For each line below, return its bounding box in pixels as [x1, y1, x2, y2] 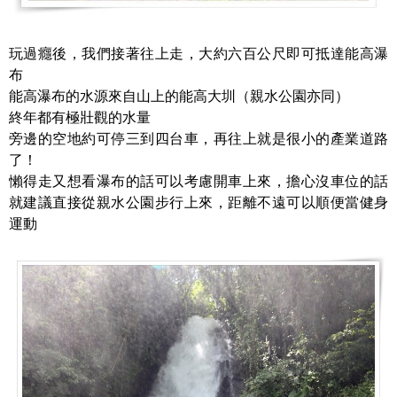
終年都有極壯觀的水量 [9, 109, 151, 125]
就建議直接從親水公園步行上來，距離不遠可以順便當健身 [9, 194, 388, 210]
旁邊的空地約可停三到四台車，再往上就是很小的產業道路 [9, 130, 388, 146]
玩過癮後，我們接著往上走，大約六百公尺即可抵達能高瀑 [9, 45, 388, 61]
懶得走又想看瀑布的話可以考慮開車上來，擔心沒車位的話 [9, 173, 388, 189]
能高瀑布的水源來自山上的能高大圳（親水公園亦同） [9, 88, 349, 104]
